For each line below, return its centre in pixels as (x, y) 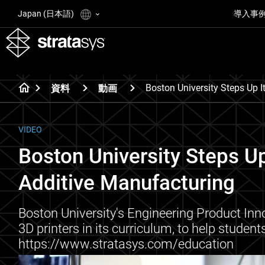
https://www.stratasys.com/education (126, 244)
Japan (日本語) (47, 14)
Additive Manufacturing (127, 183)
